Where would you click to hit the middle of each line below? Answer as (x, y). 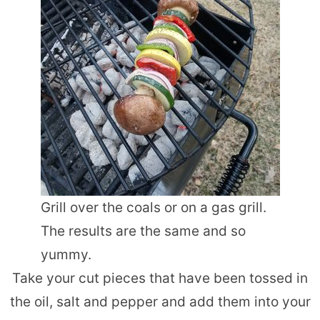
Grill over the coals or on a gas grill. (153, 207)
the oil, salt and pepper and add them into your (160, 301)
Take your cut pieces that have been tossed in (160, 278)
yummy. (66, 254)
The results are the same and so (143, 231)
